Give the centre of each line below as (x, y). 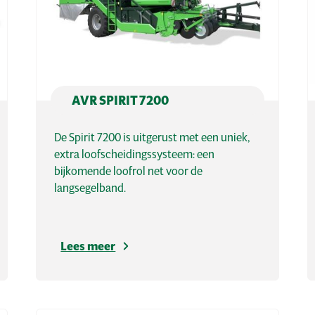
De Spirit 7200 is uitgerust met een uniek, (152, 137)
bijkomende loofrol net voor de (129, 171)
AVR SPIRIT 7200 (121, 101)
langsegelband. (90, 188)
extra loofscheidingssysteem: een (135, 154)
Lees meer (88, 246)
